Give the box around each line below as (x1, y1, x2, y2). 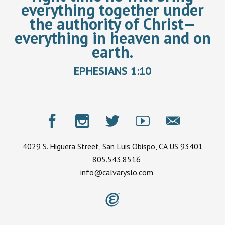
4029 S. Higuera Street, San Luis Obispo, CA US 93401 (22, 141, 203, 151)
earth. (92, 41, 133, 62)
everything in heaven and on (14, 27, 211, 48)
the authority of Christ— (29, 13, 196, 34)
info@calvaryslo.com (80, 167, 153, 177)
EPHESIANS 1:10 (74, 63, 151, 78)
